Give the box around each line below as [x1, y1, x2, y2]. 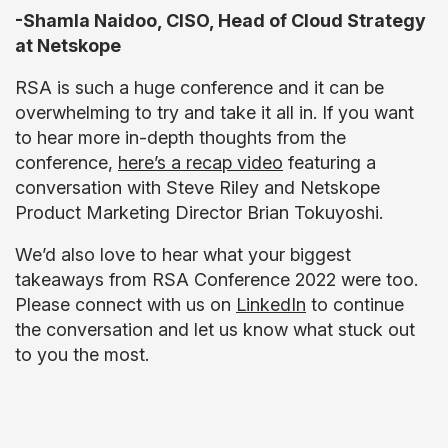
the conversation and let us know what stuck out [15, 319, 415, 340]
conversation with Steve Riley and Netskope [15, 177, 380, 198]
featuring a [283, 152, 376, 173]
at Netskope [15, 35, 121, 56]
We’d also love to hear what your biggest [15, 244, 351, 265]
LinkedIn [236, 294, 306, 315]
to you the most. [15, 344, 149, 365]
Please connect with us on [15, 294, 236, 315]
